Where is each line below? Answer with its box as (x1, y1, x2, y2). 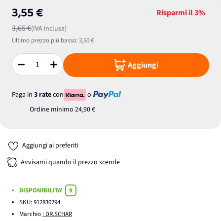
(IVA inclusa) (31, 24, 67, 34)
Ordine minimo (30, 105, 75, 114)
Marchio (19, 210, 42, 219)
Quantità (11, 64, 37, 74)
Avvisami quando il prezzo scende (21, 157, 120, 168)
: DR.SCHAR (42, 210, 72, 219)
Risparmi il (156, 7, 194, 18)
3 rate (34, 89, 51, 100)
